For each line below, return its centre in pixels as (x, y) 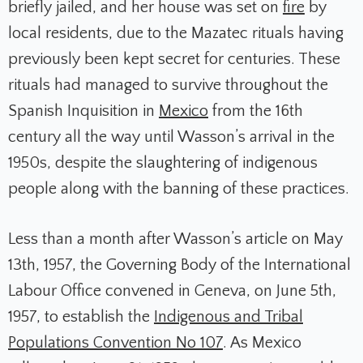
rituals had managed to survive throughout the (168, 85)
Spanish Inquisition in (83, 111)
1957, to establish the (81, 317)
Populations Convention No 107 (115, 343)
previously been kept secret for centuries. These (174, 60)
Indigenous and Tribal (228, 317)
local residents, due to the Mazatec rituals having (176, 34)
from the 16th (256, 111)
